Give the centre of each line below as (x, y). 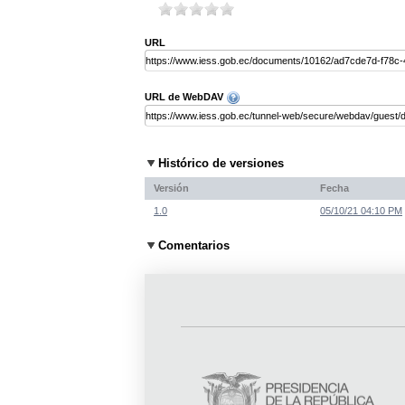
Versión (171, 188)
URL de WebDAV (185, 97)
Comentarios (194, 246)
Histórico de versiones (221, 164)
